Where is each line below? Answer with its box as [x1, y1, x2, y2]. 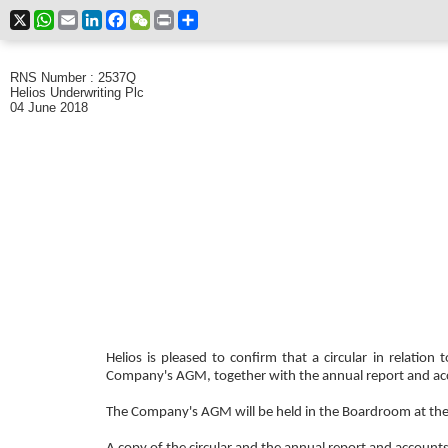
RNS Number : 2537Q [10, 70, 136, 85]
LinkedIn [102, 11, 149, 25]
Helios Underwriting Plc [10, 85, 144, 100]
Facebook [126, 11, 180, 25]
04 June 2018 [10, 100, 88, 115]
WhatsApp [54, 11, 110, 25]
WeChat [150, 11, 194, 25]
